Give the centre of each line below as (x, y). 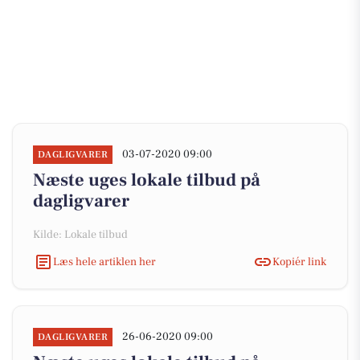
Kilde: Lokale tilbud (80, 235)
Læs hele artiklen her (104, 262)
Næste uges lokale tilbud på (147, 180)
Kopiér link (299, 262)
